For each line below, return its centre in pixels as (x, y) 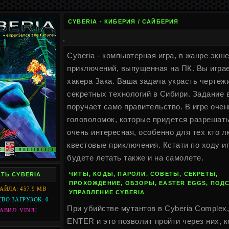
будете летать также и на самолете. (135, 158)
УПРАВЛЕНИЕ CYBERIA (107, 192)
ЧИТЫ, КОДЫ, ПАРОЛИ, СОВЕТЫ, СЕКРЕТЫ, (144, 174)
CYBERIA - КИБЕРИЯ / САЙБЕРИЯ (123, 21)
